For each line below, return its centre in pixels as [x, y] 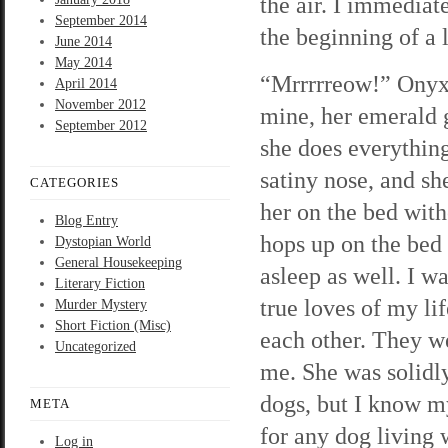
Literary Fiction [100, 283]
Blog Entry [86, 220]
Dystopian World [103, 241]
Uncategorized [95, 346]
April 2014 [86, 83]
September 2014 [101, 20]
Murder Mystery [101, 304]
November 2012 [100, 104]
